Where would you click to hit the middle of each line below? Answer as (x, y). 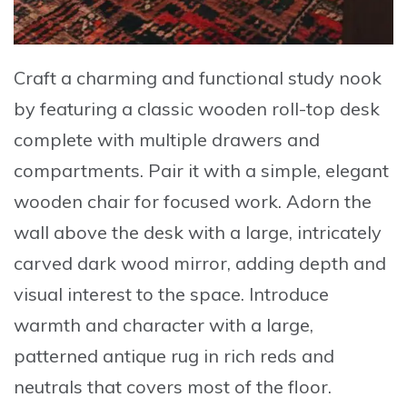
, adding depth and (307, 263)
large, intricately (313, 233)
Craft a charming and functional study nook (198, 78)
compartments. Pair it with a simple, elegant (201, 171)
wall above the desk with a (129, 233)
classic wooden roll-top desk (258, 109)
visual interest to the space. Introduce (171, 294)
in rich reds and (267, 356)
